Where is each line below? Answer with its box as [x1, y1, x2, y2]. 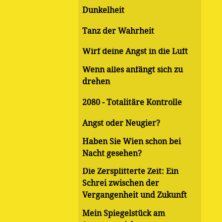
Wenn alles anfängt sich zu [82, 65, 183, 75]
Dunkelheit [82, 5, 124, 15]
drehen [82, 77, 110, 87]
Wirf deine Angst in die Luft [82, 47, 188, 56]
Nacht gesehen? [82, 148, 142, 158]
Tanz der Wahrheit [82, 26, 154, 36]
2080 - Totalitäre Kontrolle [82, 98, 182, 108]
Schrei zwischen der [82, 178, 159, 188]
